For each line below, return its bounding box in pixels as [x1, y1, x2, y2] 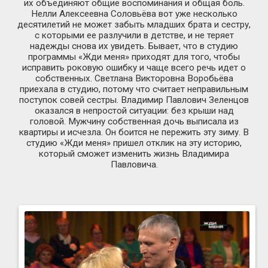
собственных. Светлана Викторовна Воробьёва [35, 72, 233, 84]
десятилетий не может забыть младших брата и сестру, [17, 19, 251, 30]
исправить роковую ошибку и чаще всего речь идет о [22, 62, 246, 73]
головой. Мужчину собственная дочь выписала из [29, 115, 239, 127]
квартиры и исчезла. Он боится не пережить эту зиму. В [19, 126, 249, 138]
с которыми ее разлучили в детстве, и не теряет [34, 29, 234, 41]
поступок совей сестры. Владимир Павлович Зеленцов [19, 94, 249, 105]
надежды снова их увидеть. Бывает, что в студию [30, 40, 238, 51]
